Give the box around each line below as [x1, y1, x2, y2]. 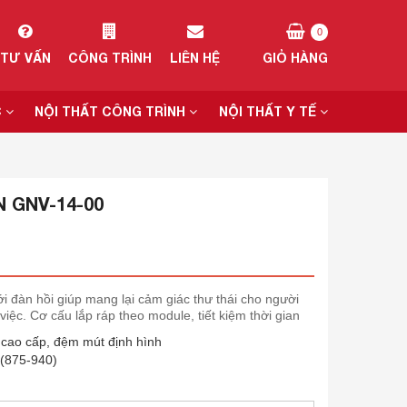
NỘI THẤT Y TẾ [218, 104, 320, 119]
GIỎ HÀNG [263, 50, 328, 65]
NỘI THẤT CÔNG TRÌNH [35, 104, 190, 119]
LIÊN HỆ [170, 50, 220, 65]
